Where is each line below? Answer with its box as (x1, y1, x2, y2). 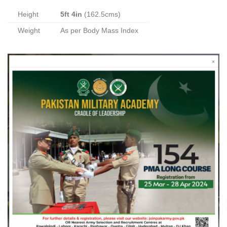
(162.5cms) (82, 11, 121, 19)
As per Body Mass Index (60, 27, 138, 35)
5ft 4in (60, 11, 82, 19)
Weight (18, 27, 40, 35)
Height (18, 11, 39, 19)
